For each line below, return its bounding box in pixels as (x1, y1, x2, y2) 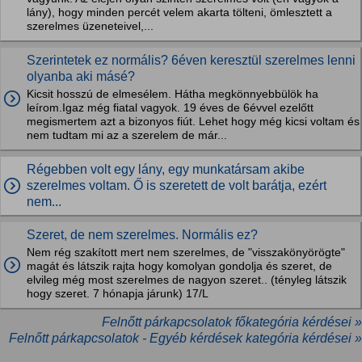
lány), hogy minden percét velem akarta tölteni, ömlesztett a (27, 6, 332, 19)
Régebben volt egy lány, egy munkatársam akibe (27, 162, 305, 176)
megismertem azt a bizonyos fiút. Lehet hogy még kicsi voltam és (27, 116, 360, 128)
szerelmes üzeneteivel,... (27, 20, 154, 32)
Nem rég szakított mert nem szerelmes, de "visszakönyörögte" (27, 246, 345, 259)
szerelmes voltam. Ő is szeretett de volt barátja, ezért (27, 179, 326, 192)
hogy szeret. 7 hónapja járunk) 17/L (27, 288, 208, 300)
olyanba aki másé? (27, 69, 135, 83)
